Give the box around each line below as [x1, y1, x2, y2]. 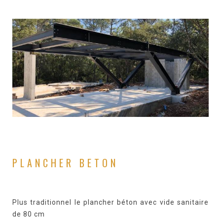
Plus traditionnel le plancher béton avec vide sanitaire [12, 198, 209, 206]
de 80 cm [12, 210, 45, 218]
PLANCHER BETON [12, 155, 118, 170]
